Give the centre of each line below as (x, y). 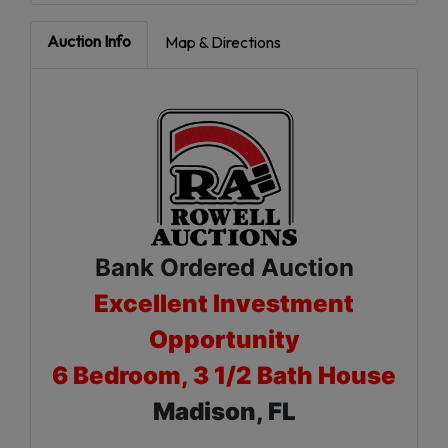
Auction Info (89, 40)
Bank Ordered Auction (224, 268)
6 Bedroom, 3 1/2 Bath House (224, 376)
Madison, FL (224, 412)
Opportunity (224, 340)
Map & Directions (223, 41)
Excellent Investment (224, 304)
